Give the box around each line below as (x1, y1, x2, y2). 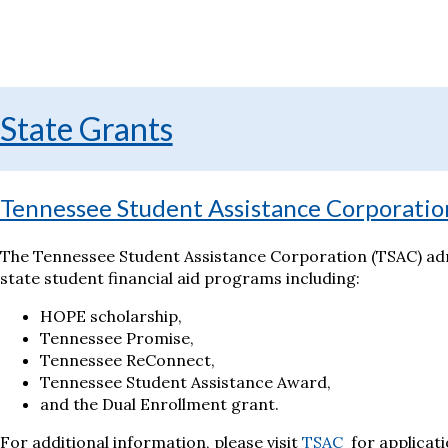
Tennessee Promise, (39, 328, 194, 349)
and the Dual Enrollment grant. (39, 394, 279, 415)
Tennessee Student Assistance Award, (39, 372, 331, 393)
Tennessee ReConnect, (39, 350, 215, 371)
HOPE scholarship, (39, 306, 182, 327)
